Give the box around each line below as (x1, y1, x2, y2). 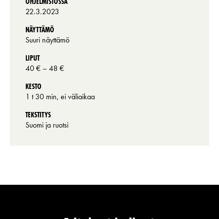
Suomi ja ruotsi (25, 120, 68, 131)
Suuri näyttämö (25, 35, 69, 45)
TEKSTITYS (25, 109, 51, 120)
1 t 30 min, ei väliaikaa (25, 91, 95, 102)
